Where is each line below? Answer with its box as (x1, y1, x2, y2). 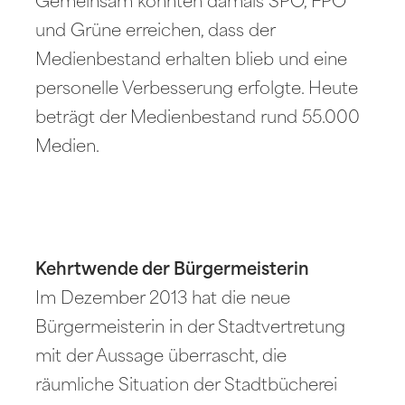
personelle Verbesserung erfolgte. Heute (35, 80, 359, 99)
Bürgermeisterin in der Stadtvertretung (35, 319, 346, 337)
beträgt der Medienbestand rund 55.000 (35, 109, 361, 127)
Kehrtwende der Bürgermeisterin (35, 261, 310, 279)
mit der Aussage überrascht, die (35, 348, 287, 366)
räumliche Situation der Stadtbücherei (35, 377, 338, 395)
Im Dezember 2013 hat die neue (35, 290, 291, 308)
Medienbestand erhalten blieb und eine (35, 52, 348, 70)
